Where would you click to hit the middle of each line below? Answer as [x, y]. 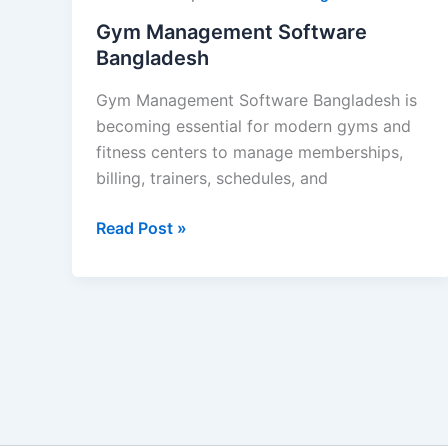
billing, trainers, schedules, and [212, 177]
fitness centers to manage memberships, [249, 151]
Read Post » [141, 227]
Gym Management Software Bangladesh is [256, 99]
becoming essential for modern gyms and [253, 125]
